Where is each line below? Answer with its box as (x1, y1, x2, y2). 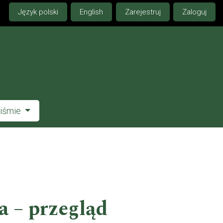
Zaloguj (182, 7, 207, 17)
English (80, 7, 103, 17)
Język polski (17, 7, 58, 17)
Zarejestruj (124, 7, 161, 17)
